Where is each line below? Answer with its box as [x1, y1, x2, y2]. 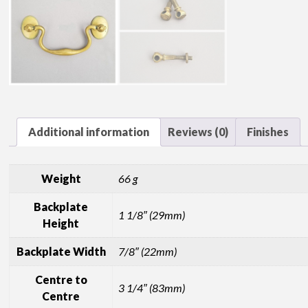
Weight [41, 172, 81, 186]
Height [43, 217, 80, 230]
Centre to [34, 273, 87, 287]
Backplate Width [16, 245, 106, 258]
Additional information [28, 125, 150, 139]
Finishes [247, 125, 289, 139]
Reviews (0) [168, 125, 229, 139]
